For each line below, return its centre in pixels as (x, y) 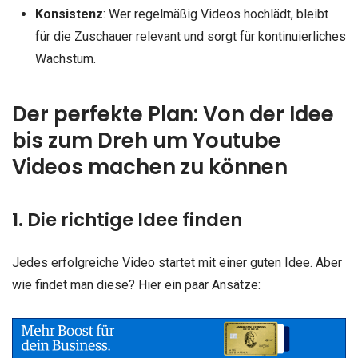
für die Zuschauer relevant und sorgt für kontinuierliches (190, 37)
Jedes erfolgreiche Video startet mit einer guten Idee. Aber (177, 262)
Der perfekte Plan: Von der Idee (173, 114)
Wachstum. (65, 59)
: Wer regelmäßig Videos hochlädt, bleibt (215, 14)
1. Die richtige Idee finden (127, 219)
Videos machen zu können (150, 167)
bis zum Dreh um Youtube (147, 140)
